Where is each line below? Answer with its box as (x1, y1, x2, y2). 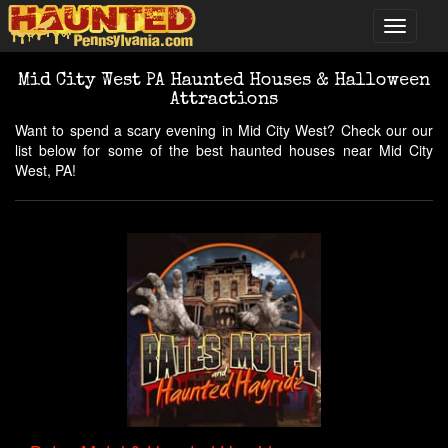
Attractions (170, 91, 278, 109)
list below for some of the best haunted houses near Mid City (15, 140, 433, 160)
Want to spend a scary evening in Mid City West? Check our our (15, 120, 433, 140)
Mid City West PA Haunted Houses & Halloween (18, 72, 430, 90)
